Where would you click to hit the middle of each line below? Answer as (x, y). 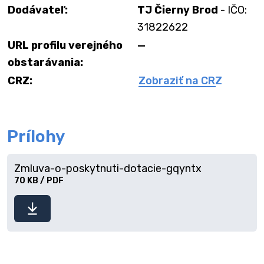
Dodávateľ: (38, 10)
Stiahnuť (34, 197)
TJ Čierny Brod (178, 10)
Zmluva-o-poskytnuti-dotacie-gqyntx (108, 169)
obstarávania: (45, 62)
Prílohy (36, 136)
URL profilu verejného (65, 45)
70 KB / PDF (39, 181)
